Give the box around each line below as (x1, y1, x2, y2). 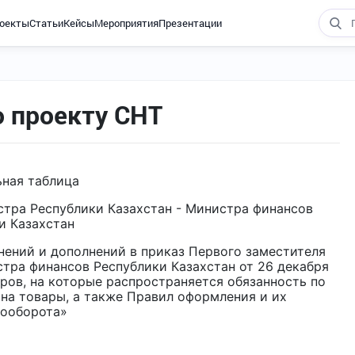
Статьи (29, 15, 63, 30)
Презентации (158, 15, 222, 30)
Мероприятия (94, 15, 158, 30)
